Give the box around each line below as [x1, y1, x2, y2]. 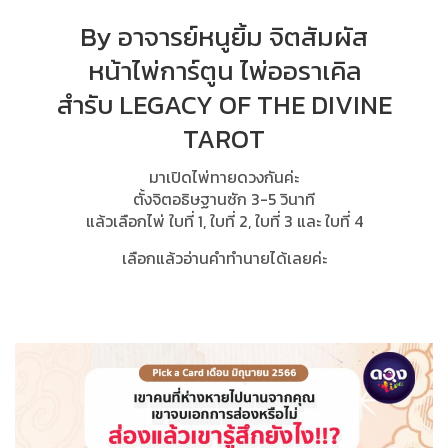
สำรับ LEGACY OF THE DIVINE [56, 84, 392, 124]
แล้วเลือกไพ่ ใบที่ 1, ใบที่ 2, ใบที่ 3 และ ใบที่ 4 [85, 208, 363, 233]
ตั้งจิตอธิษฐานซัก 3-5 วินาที [133, 186, 315, 211]
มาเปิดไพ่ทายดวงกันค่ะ [149, 164, 299, 189]
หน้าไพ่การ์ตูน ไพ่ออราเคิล [87, 50, 361, 90]
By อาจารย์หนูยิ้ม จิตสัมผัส [80, 16, 368, 56]
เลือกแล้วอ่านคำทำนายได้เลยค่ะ [121, 245, 327, 270]
